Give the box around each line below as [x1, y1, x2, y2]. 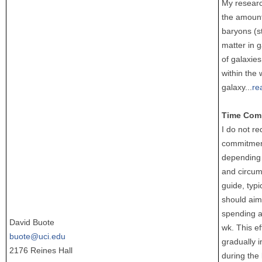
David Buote [9, 217, 54, 227]
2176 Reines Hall [9, 245, 73, 255]
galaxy [222, 82, 245, 92]
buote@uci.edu [9, 231, 65, 241]
